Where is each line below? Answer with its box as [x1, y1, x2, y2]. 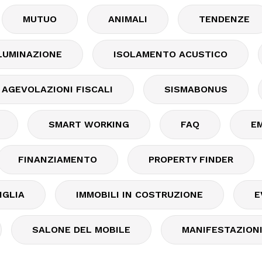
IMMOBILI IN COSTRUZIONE [76, 189, 203, 200]
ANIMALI [108, 13, 147, 25]
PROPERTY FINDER [149, 154, 233, 165]
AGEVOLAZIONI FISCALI [2, 84, 113, 95]
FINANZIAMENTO [18, 154, 97, 165]
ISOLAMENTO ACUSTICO [113, 49, 227, 60]
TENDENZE [199, 13, 250, 25]
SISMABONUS [164, 84, 227, 95]
